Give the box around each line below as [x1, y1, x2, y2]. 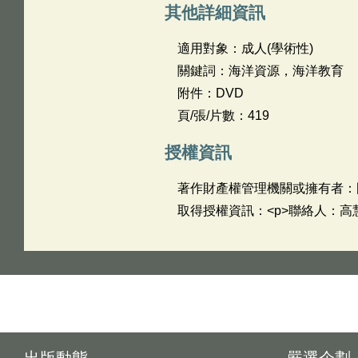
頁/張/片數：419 [177, 109, 269, 122]
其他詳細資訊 [164, 3, 265, 22]
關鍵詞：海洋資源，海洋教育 [177, 64, 344, 78]
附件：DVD [177, 86, 244, 100]
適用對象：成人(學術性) [177, 42, 313, 55]
